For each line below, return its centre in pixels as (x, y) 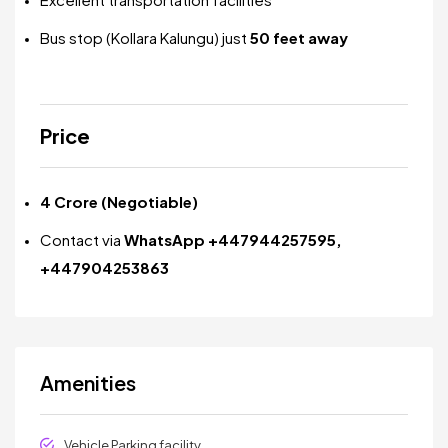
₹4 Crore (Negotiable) (119, 201)
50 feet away (299, 37)
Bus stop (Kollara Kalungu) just (145, 37)
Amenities (88, 382)
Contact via (82, 239)
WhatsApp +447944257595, (233, 239)
